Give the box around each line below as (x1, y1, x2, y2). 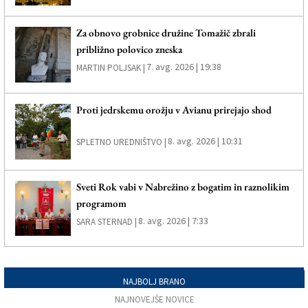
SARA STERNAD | (76, 215, 137, 228)
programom (76, 196, 126, 210)
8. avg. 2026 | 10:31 (167, 134, 243, 147)
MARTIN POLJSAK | (76, 62, 145, 74)
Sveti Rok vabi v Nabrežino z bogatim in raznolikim (76, 179, 289, 193)
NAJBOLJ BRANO (123, 276, 186, 288)
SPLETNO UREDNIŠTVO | (76, 135, 166, 148)
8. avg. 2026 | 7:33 (137, 214, 208, 227)
